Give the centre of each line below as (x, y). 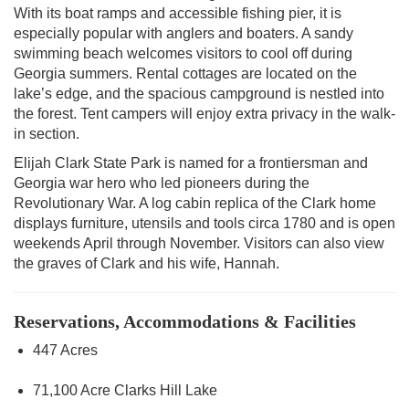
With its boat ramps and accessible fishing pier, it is (178, 13)
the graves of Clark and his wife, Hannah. (147, 263)
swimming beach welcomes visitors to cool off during (183, 53)
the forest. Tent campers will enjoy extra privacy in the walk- (204, 114)
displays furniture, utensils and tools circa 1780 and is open (204, 223)
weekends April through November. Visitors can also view (199, 243)
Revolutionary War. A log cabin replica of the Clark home (195, 203)
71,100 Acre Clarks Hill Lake (125, 390)
